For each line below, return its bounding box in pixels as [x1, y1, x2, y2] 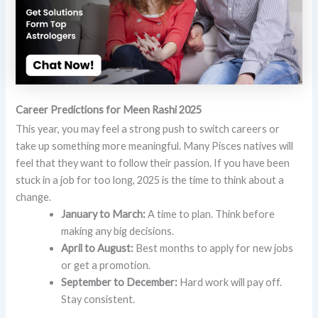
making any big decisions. [61, 225, 175, 238]
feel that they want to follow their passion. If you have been [16, 157, 290, 170]
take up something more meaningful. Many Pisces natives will [16, 140, 294, 153]
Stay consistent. [61, 293, 136, 306]
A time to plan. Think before [146, 208, 275, 221]
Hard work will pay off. [177, 276, 283, 289]
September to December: [61, 276, 178, 289]
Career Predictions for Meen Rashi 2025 [16, 104, 202, 116]
